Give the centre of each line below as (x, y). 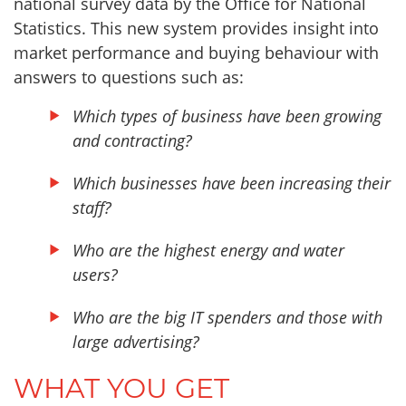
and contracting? (132, 141)
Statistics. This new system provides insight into (196, 29)
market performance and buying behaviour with (196, 53)
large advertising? (136, 342)
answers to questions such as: (129, 77)
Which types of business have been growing (227, 116)
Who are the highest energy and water (208, 251)
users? (95, 275)
